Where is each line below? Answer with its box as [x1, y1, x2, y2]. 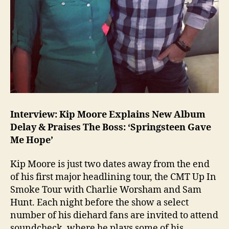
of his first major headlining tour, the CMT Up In [10, 171, 216, 184]
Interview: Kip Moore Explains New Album [10, 108, 205, 121]
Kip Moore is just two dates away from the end [10, 158, 210, 171]
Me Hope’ [10, 134, 53, 146]
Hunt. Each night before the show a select [10, 197, 189, 209]
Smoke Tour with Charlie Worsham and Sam [10, 184, 201, 196]
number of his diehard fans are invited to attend [10, 210, 218, 222]
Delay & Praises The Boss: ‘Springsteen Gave [10, 121, 211, 133]
